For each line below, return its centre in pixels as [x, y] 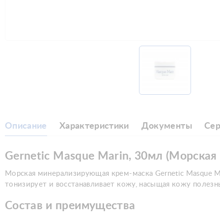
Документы [166, 126]
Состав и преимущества [70, 206]
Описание [26, 126]
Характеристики [94, 126]
